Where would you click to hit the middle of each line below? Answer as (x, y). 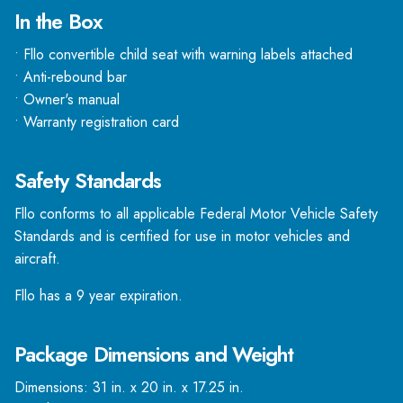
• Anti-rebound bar (71, 76)
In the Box (58, 21)
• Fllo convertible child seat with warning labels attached (184, 54)
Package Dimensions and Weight (154, 354)
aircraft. (37, 258)
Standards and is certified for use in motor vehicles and (182, 236)
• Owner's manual (67, 99)
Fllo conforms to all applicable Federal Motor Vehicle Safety (196, 213)
